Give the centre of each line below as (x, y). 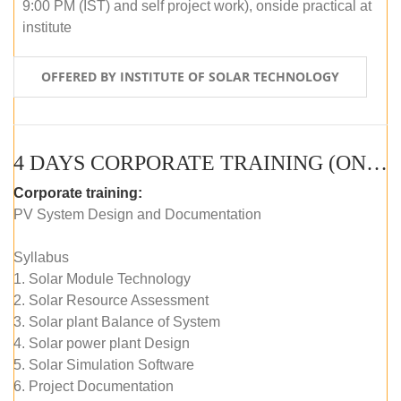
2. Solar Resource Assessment (111, 300)
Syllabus (41, 257)
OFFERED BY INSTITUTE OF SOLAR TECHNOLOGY (190, 76)
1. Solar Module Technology (102, 278)
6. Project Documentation (94, 386)
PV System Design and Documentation (137, 214)
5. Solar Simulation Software (104, 364)
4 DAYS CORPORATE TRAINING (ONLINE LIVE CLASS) (377, 162)
